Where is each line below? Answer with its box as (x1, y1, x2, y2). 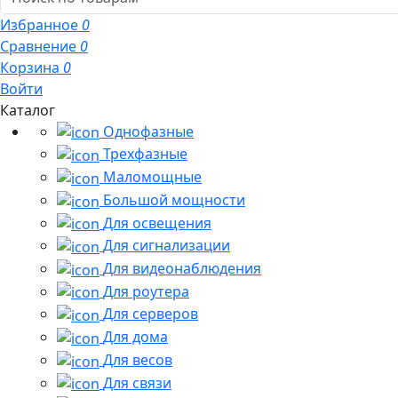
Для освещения (103, 212, 211, 233)
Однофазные (103, 121, 194, 141)
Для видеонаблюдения (103, 259, 261, 279)
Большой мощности (103, 189, 245, 210)
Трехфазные (103, 144, 187, 164)
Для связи (103, 372, 171, 393)
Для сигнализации (103, 235, 230, 256)
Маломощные (103, 167, 202, 187)
